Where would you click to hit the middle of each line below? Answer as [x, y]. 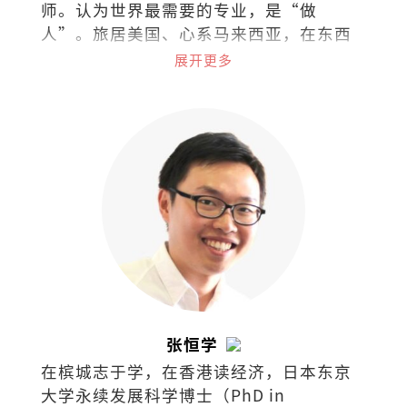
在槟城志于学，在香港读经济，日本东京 [196, 371]
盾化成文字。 [92, 80]
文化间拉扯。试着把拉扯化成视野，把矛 [196, 56]
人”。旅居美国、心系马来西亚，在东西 [196, 33]
